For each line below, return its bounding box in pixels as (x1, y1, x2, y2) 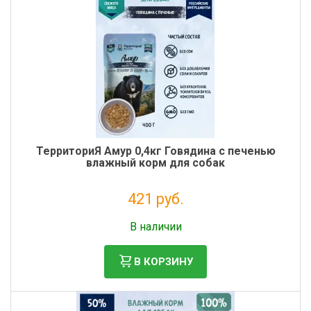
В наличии (129, 220, 182, 233)
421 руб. (127, 190, 184, 208)
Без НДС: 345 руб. (121, 210, 190, 220)
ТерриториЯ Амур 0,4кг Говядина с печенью (35, 144, 276, 158)
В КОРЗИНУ (134, 255, 193, 268)
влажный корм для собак (86, 156, 225, 169)
